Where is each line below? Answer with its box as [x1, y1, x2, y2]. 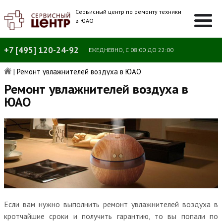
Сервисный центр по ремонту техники [75, 8, 182, 15]
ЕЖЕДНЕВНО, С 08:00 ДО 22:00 [89, 46, 173, 54]
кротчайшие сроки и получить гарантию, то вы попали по [4, 211, 218, 221]
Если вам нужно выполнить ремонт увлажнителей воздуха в [4, 199, 218, 209]
